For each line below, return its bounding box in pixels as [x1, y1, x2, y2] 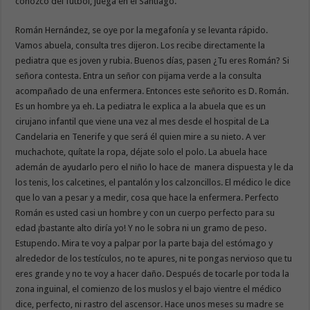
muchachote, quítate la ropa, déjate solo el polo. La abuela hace [15, 146, 268, 157]
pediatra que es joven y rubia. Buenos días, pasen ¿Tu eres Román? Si [15, 55, 290, 66]
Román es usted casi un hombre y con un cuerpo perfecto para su [15, 207, 275, 218]
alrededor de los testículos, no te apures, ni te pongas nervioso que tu [15, 253, 293, 264]
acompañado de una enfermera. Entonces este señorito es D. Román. [15, 85, 289, 96]
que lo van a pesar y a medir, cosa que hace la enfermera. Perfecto [15, 192, 280, 203]
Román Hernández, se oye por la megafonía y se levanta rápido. [15, 24, 268, 35]
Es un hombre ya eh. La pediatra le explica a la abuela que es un [15, 100, 266, 111]
